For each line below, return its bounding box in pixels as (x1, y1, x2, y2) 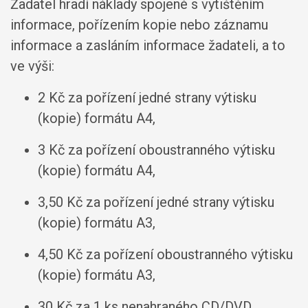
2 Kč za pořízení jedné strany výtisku (38, 89, 256, 106)
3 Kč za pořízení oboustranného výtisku (38, 141, 275, 158)
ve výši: (10, 57, 54, 74)
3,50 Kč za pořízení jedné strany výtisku (38, 193, 274, 210)
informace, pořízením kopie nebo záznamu (10, 16, 268, 33)
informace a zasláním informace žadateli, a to (10, 36, 285, 54)
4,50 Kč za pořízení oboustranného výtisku (38, 245, 293, 263)
